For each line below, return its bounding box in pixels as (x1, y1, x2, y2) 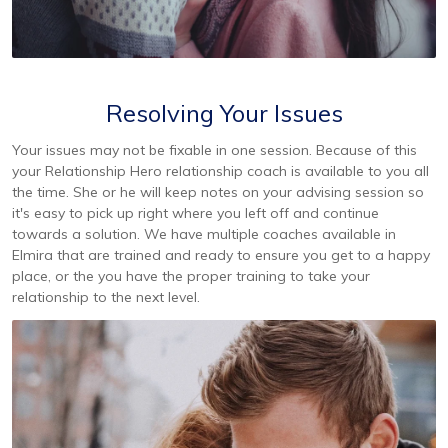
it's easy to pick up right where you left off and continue (12, 203, 379, 222)
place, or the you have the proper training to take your (12, 266, 370, 285)
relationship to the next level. (12, 287, 200, 306)
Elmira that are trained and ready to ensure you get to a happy (12, 245, 430, 264)
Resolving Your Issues (105, 97, 343, 128)
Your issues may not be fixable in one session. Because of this (12, 140, 417, 159)
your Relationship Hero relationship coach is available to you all (12, 161, 429, 180)
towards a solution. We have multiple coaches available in (12, 224, 396, 243)
